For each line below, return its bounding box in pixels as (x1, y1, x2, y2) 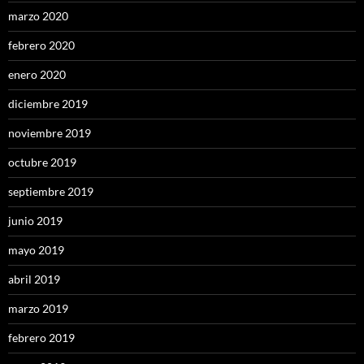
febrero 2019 (8, 331, 75, 345)
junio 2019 (8, 214, 63, 228)
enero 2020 (8, 67, 66, 82)
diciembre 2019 (8, 97, 88, 111)
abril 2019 (8, 272, 60, 287)
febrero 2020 (8, 38, 75, 53)
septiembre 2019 (8, 184, 93, 199)
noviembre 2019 (8, 126, 91, 141)
